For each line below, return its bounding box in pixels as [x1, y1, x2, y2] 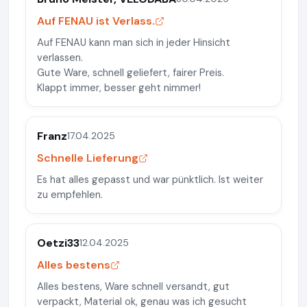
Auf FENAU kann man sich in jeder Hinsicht [37, 35, 230, 49]
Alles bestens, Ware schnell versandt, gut [37, 279, 230, 293]
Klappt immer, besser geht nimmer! [37, 80, 201, 95]
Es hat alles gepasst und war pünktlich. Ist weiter [37, 172, 263, 186]
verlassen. [37, 50, 83, 64]
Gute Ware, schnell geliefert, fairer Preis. [37, 65, 224, 79]
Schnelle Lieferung [37, 150, 138, 165]
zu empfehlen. [37, 187, 103, 201]
